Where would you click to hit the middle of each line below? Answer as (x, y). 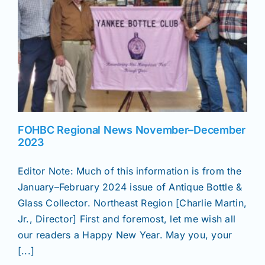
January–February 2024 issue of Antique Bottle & (130, 187)
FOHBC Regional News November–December (132, 130)
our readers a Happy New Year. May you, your (125, 235)
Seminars (132, 189)
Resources (132, 228)
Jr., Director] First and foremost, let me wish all (127, 219)
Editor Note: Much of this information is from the (130, 171)
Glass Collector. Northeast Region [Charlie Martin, (132, 203)
